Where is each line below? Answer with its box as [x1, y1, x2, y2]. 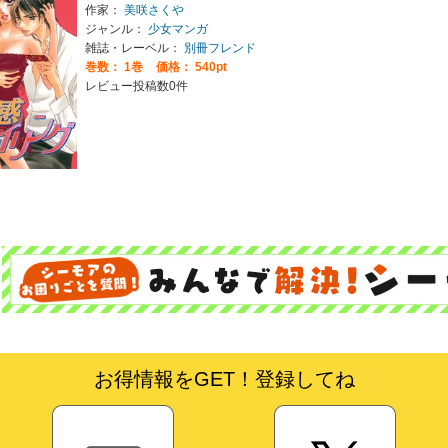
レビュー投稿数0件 [84, 78, 188, 93]
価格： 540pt [152, 59, 227, 74]
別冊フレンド [183, 40, 256, 55]
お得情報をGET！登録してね [93, 367, 355, 390]
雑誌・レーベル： [84, 40, 184, 55]
